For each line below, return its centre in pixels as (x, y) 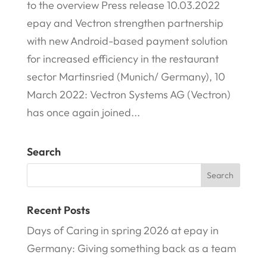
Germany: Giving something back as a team (131, 248)
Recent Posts (58, 210)
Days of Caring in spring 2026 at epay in (122, 230)
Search (44, 151)
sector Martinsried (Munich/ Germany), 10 (126, 76)
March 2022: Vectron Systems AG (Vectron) (128, 94)
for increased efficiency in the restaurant (122, 58)
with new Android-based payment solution (127, 41)
